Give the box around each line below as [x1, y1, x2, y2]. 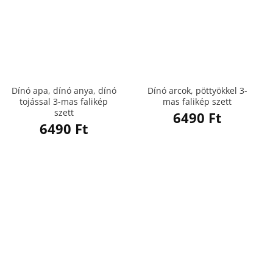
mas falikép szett [163, 95, 232, 107]
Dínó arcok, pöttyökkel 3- [147, 84, 247, 96]
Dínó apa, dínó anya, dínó [11, 84, 116, 96]
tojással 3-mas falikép [19, 95, 108, 107]
